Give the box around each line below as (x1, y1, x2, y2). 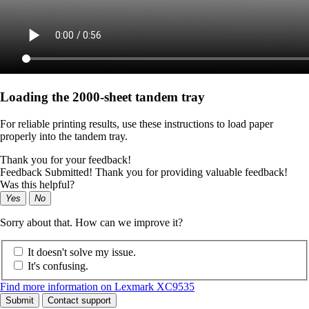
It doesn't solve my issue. (28, 246, 136, 259)
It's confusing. (28, 260, 88, 272)
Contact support (48, 295, 111, 306)
